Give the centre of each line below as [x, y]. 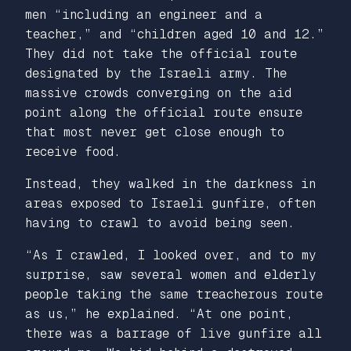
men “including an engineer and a [144, 14]
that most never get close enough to [155, 132]
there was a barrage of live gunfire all [174, 333]
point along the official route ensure [164, 112]
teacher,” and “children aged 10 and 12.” [175, 34]
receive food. [73, 151]
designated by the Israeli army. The [156, 73]
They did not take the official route [161, 53]
